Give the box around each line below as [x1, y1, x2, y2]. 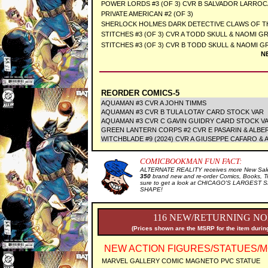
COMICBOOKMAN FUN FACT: [140, 157, 242, 166]
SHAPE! [140, 186, 163, 193]
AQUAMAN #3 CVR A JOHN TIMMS [101, 99, 206, 106]
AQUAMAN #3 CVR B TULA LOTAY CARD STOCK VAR [101, 108, 264, 115]
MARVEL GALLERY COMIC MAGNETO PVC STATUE [102, 257, 262, 264]
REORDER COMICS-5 [101, 89, 179, 98]
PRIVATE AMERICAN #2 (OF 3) [101, 10, 193, 17]
